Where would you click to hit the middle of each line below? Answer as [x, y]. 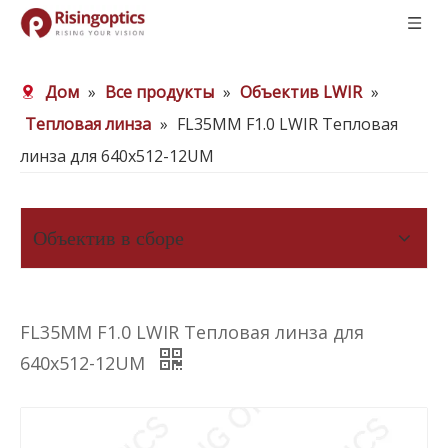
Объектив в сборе [108, 237]
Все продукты [159, 92]
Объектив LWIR [301, 92]
